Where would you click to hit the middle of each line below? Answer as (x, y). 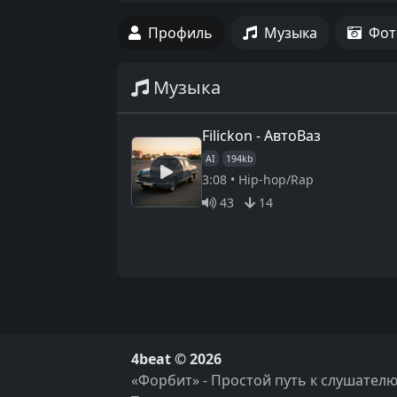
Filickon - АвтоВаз (261, 135)
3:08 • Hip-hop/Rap (258, 179)
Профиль (180, 32)
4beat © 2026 (176, 358)
